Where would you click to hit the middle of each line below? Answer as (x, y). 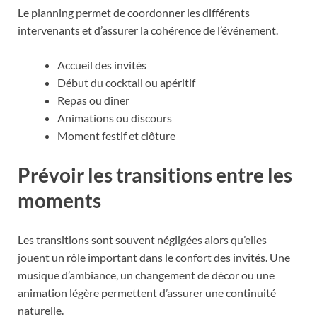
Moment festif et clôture (116, 135)
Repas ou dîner (93, 100)
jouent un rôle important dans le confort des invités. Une (154, 258)
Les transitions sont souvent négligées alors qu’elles (142, 240)
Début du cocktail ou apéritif (126, 82)
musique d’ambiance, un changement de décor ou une (146, 275)
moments (59, 200)
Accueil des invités (102, 64)
